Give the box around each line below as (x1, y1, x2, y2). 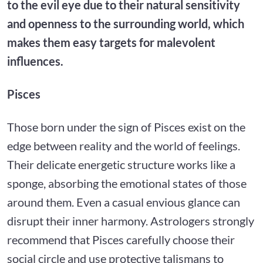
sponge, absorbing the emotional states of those (7, 176, 247, 190)
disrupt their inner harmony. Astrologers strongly (7, 213, 254, 228)
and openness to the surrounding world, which (7, 16, 244, 31)
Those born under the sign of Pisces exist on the (7, 119, 245, 134)
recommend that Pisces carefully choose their (7, 232, 235, 247)
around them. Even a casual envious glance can (7, 194, 240, 209)
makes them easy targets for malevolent (7, 35, 215, 49)
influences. (7, 53, 63, 68)
